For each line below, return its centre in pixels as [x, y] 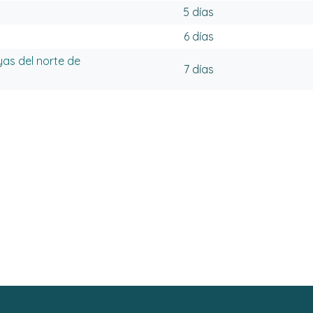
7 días [198, 70]
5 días [199, 12]
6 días [198, 36]
